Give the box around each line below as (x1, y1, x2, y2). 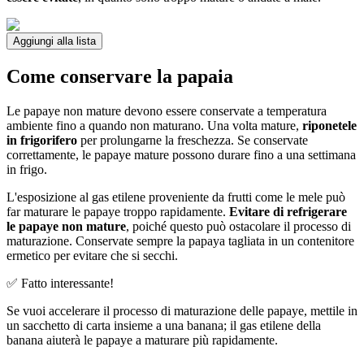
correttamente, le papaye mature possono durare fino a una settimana (6, 148, 356, 162)
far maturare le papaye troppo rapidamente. (6, 205, 229, 219)
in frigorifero (6, 133, 77, 148)
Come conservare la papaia (6, 66, 233, 88)
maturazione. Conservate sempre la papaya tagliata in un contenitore (6, 234, 354, 249)
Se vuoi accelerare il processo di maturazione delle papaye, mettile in (6, 304, 357, 318)
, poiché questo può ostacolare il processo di (126, 219, 351, 234)
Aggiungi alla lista (13, 35, 96, 48)
